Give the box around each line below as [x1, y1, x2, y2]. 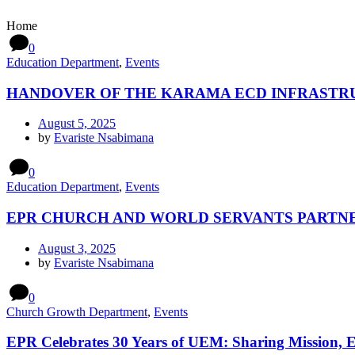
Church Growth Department [6, 304, 147, 319]
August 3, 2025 [38, 241, 116, 255]
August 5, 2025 [38, 116, 116, 131]
